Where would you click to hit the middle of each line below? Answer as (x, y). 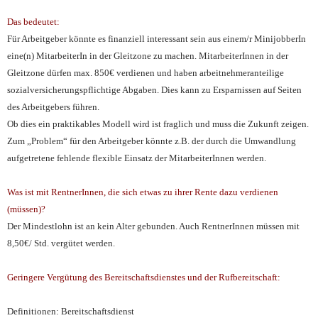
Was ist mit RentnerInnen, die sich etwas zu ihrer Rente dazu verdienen (143, 192)
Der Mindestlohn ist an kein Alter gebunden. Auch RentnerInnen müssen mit (153, 226)
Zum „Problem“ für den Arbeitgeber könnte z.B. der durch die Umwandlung (152, 141)
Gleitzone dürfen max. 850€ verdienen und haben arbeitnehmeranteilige (146, 73)
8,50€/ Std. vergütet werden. (61, 243)
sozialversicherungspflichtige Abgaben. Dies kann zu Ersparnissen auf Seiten (154, 90)
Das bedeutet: (33, 22)
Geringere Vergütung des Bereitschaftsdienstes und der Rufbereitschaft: (144, 278)
